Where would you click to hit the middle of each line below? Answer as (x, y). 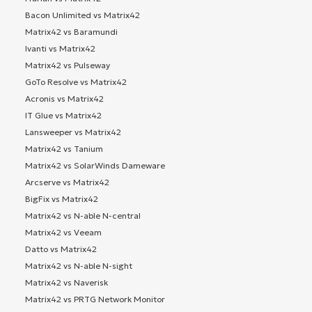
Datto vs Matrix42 (61, 249)
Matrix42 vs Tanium (64, 148)
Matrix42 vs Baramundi (71, 31)
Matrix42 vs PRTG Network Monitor (95, 299)
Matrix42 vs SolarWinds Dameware (95, 165)
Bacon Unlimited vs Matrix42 (83, 15)
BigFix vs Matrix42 (62, 198)
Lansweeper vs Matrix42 (73, 132)
